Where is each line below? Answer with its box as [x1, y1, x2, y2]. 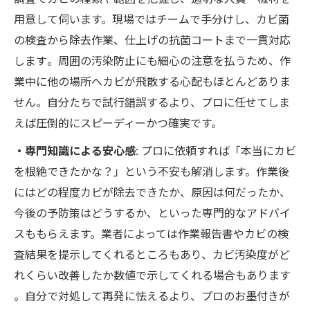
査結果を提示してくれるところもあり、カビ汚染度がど [14, 246, 290, 263]
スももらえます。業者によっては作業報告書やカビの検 [14, 225, 289, 242]
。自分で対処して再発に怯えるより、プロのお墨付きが [14, 287, 290, 304]
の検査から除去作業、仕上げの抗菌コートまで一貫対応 [14, 31, 291, 48]
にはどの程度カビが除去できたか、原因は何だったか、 [14, 183, 291, 201]
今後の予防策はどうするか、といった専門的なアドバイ [14, 204, 291, 221]
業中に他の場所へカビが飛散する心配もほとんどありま [14, 73, 291, 90]
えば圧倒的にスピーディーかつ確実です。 [14, 114, 222, 131]
